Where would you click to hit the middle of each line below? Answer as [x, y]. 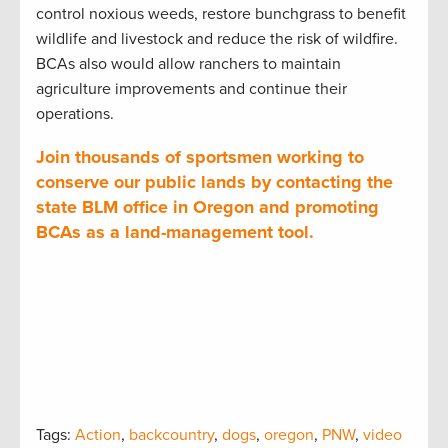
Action [98, 434]
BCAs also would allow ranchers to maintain [188, 63]
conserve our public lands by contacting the [214, 181]
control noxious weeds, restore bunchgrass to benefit [221, 13]
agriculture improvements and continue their [191, 88]
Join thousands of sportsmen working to [200, 156]
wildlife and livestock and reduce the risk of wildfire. [217, 38]
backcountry [171, 434]
